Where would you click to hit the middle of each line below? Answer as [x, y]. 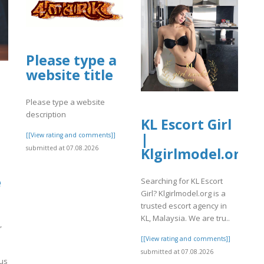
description [46, 114]
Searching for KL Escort [182, 181]
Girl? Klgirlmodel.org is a [183, 194]
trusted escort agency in [184, 206]
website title [70, 75]
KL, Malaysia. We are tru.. [185, 218]
